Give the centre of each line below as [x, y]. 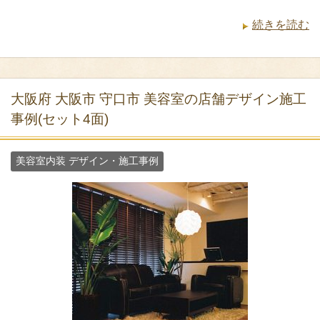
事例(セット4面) [60, 119]
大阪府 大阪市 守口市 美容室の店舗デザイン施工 [159, 99]
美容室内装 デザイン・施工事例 [87, 161]
